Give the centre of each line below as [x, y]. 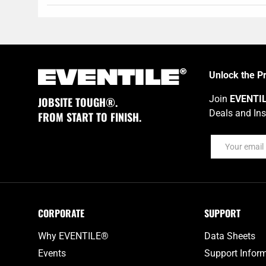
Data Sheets [230, 236]
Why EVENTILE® [73, 236]
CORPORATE [61, 213]
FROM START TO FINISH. [90, 117]
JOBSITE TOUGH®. [78, 102]
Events [52, 253]
